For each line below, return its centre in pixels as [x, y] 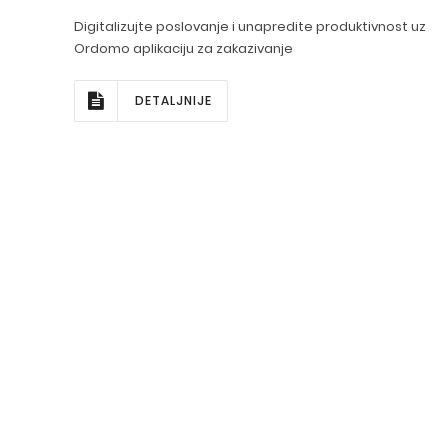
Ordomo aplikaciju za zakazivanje [183, 48]
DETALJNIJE [173, 100]
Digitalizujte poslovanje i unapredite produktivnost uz [250, 26]
